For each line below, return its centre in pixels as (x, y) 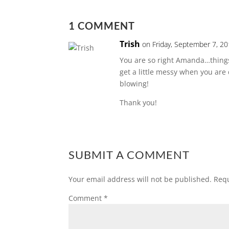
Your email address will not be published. (140, 179)
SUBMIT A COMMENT (129, 154)
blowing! (134, 83)
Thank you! (139, 102)
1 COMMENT (102, 25)
